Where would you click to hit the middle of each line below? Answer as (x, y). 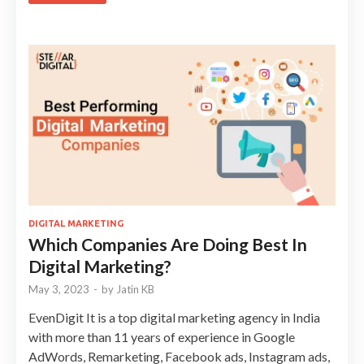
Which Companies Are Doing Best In (168, 245)
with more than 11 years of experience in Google (162, 337)
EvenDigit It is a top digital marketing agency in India (174, 318)
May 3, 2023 (59, 290)
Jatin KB (135, 290)
